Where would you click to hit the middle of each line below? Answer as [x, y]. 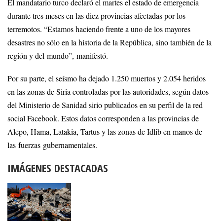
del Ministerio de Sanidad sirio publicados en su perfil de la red [105, 105]
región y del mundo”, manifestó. [58, 56]
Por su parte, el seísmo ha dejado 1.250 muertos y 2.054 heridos [107, 78]
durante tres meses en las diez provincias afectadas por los [96, 16]
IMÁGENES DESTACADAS [58, 168]
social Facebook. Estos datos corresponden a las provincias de [103, 118]
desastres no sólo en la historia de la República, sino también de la [110, 43]
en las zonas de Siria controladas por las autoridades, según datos [108, 92]
